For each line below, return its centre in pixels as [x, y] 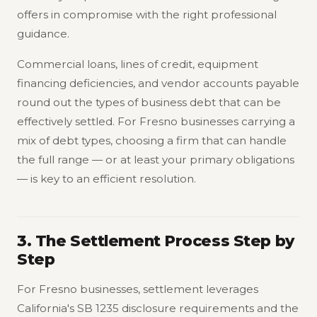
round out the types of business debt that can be [149, 102]
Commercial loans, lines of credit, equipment [138, 64]
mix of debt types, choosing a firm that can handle [152, 140]
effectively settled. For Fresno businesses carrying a [156, 121]
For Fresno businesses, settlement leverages [138, 289]
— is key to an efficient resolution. [106, 178]
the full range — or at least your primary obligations [156, 159]
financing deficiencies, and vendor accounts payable [158, 83]
